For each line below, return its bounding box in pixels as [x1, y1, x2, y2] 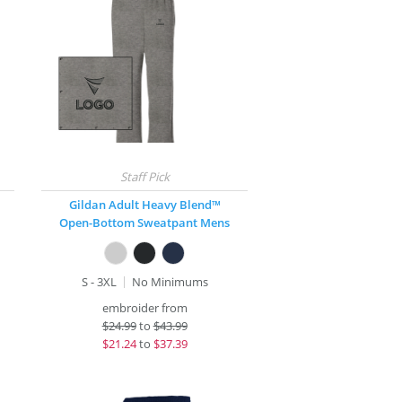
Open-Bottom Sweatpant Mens [59, 214, 231, 231]
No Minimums [131, 274, 208, 290]
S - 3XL [81, 274, 117, 290]
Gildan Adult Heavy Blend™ [68, 197, 221, 213]
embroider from [101, 300, 188, 316]
